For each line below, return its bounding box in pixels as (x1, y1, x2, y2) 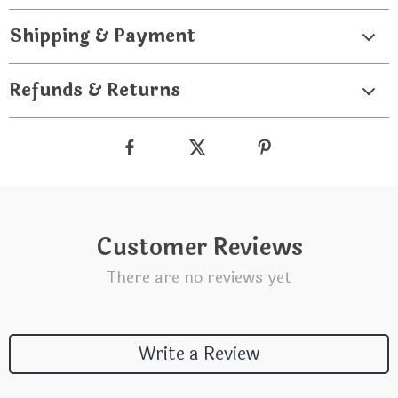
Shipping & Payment (9, 22, 195, 50)
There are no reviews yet (107, 265, 291, 290)
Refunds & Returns (9, 76, 180, 104)
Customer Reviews (95, 229, 303, 266)
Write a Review (139, 339, 259, 368)
